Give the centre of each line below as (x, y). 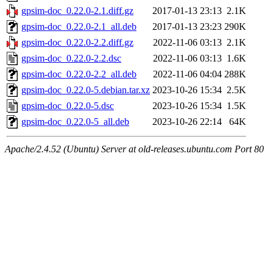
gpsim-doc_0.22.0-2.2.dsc (71, 58)
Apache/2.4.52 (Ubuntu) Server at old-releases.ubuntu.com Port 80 (134, 149)
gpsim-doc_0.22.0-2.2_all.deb (79, 74)
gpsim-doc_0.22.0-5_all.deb (75, 122)
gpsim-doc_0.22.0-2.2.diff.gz (77, 43)
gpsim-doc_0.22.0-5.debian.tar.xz (86, 90)
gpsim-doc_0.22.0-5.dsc (68, 106)
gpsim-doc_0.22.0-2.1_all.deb (79, 27)
